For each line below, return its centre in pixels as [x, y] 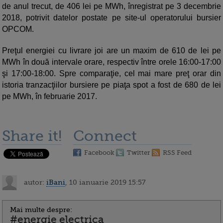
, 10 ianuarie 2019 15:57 [106, 182]
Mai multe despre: [41, 210]
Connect [105, 136]
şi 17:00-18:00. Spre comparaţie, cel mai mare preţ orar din [111, 74]
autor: [34, 182]
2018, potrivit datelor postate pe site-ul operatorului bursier [111, 18]
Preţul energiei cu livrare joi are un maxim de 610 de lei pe [111, 51]
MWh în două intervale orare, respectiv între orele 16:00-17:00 [111, 62]
